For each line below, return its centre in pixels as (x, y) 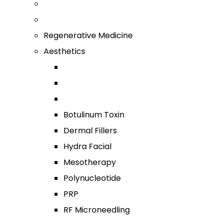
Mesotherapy (90, 162)
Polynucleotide (92, 178)
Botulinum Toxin (94, 115)
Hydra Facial (87, 146)
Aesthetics (64, 51)
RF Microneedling (97, 210)
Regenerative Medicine (88, 35)
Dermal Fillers (90, 131)
